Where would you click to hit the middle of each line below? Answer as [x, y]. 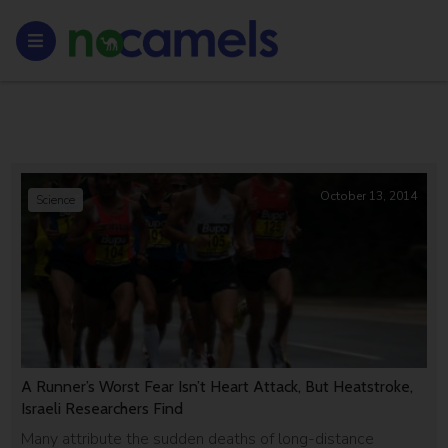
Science [56, 200]
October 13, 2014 [368, 196]
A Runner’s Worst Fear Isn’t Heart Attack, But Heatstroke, [217, 386]
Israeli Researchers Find [102, 408]
